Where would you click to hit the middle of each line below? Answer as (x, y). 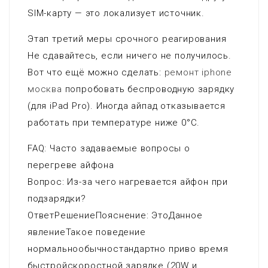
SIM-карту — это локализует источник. (116, 13)
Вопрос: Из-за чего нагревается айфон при (128, 182)
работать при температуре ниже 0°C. (114, 123)
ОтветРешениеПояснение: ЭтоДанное (115, 215)
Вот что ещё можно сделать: (96, 72)
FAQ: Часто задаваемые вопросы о (109, 148)
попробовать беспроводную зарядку (148, 89)
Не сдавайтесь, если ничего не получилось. (130, 56)
